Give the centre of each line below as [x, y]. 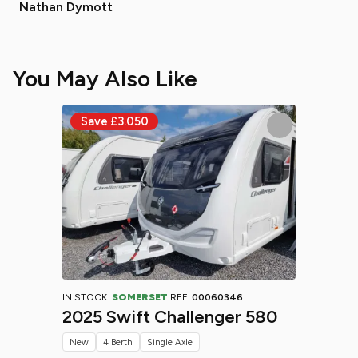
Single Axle [170, 342]
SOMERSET [140, 297]
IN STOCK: [87, 297]
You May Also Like [105, 78]
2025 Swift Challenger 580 [170, 317]
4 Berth [118, 342]
